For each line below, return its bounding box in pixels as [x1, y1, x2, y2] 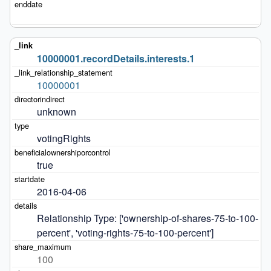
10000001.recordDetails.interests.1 [36, 51, 195, 65]
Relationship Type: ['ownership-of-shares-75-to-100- [36, 211, 258, 225]
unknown [36, 104, 76, 119]
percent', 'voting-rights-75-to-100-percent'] [36, 225, 214, 240]
